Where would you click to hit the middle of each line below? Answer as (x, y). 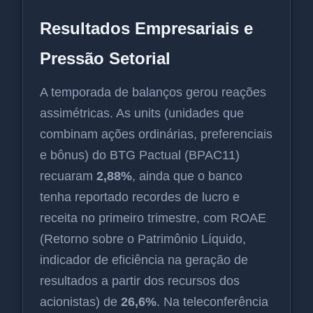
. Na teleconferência (212, 302)
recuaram (68, 176)
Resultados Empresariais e (146, 29)
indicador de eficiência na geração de (144, 260)
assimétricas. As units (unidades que (142, 114)
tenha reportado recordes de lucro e (140, 197)
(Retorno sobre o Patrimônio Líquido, (143, 239)
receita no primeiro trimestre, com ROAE (153, 218)
